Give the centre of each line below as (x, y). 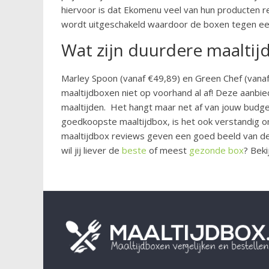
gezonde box (216, 150)
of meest (168, 150)
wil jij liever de (92, 150)
